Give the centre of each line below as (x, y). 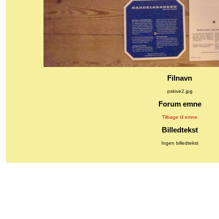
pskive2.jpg (180, 91)
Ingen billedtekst (180, 143)
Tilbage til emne (180, 117)
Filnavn (180, 78)
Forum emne (180, 104)
